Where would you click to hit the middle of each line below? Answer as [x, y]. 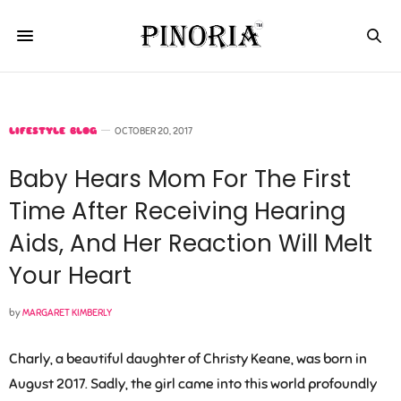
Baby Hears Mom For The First [180, 179]
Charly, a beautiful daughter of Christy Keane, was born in [188, 359]
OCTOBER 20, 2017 [154, 131]
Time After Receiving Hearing [177, 211]
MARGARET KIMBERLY [67, 312]
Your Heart [70, 276]
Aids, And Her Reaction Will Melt [191, 243]
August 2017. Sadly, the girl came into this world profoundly [193, 384]
